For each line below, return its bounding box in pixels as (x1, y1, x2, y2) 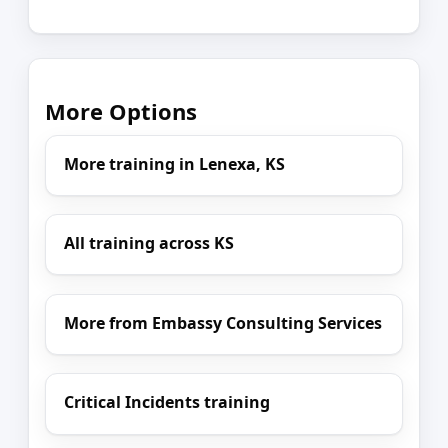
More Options (45, 96, 197, 127)
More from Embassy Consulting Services (64, 311, 383, 334)
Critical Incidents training (64, 391, 271, 414)
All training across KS (64, 232, 235, 255)
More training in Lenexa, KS (64, 152, 286, 175)
